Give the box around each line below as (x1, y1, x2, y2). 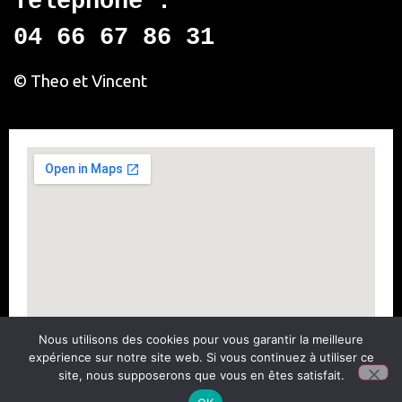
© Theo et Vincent (13, 71, 147, 91)
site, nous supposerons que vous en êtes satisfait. (57, 368, 345, 382)
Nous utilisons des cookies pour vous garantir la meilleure (39, 332, 363, 346)
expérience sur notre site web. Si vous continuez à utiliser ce (28, 350, 374, 364)
